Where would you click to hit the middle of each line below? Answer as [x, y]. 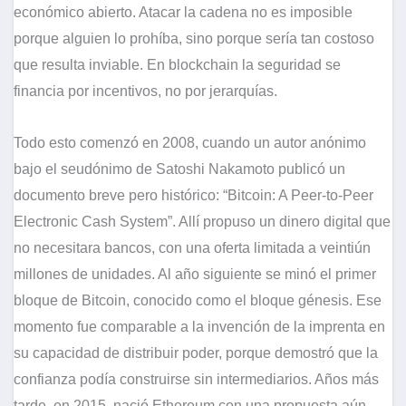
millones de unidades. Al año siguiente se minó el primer [195, 275]
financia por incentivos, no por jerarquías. [145, 92]
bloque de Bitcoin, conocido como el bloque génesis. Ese [198, 301]
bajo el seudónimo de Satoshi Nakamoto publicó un [179, 169]
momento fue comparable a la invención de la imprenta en [199, 327]
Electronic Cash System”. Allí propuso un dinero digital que [202, 222]
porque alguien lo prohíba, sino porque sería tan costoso [194, 39]
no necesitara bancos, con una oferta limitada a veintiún [192, 248]
